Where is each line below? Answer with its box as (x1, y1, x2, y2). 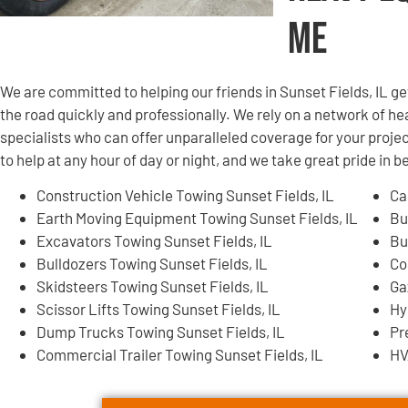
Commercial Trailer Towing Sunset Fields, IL (36, 345, 323, 364)
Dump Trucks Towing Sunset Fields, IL (36, 322, 285, 342)
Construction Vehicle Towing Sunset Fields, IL (36, 186, 334, 205)
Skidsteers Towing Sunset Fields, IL (36, 277, 269, 296)
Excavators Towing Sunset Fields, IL (36, 231, 272, 250)
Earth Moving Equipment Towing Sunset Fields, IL (36, 209, 358, 228)
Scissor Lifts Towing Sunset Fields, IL (36, 300, 280, 319)
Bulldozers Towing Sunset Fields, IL (36, 254, 268, 273)
